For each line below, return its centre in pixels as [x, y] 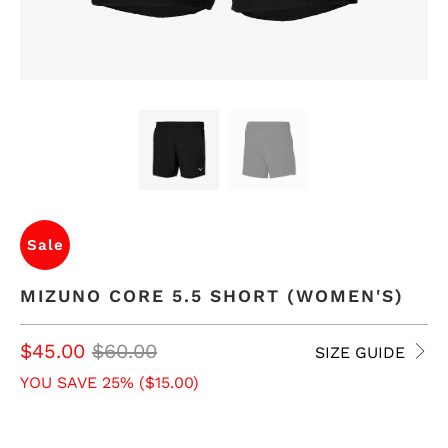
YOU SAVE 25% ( [82, 382]
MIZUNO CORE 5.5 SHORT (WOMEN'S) [212, 296]
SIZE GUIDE [362, 352]
